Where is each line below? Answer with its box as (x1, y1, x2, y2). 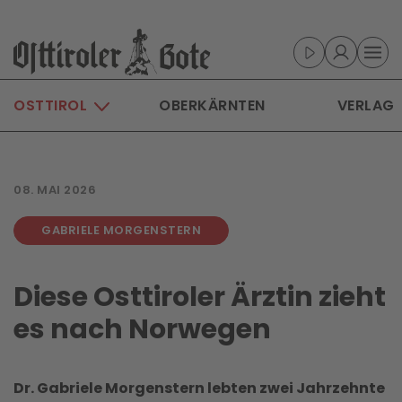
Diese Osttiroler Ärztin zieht (13, 278, 386, 316)
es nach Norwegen (13, 310, 271, 348)
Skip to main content (31, 31, 179, 52)
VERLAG (336, 95, 395, 116)
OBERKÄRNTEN (159, 95, 266, 116)
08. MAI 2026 (13, 181, 96, 198)
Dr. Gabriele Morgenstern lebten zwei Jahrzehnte (13, 378, 385, 398)
